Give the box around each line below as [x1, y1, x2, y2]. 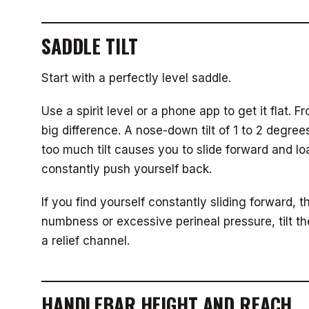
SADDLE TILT [41, 32, 138, 60]
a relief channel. [41, 234, 130, 248]
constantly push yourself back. [41, 162, 212, 176]
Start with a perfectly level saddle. [41, 71, 231, 85]
